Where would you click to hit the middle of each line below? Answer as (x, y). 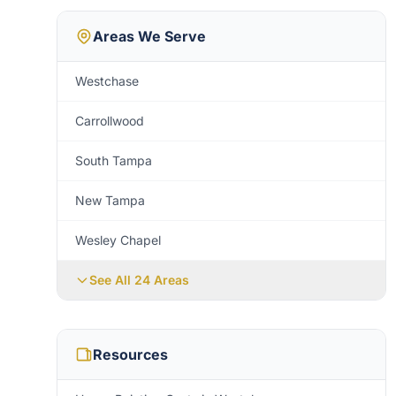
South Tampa (114, 160)
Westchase (107, 81)
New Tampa (110, 200)
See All (112, 280)
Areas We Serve (149, 36)
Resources (130, 354)
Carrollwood (110, 121)
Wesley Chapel (118, 240)
